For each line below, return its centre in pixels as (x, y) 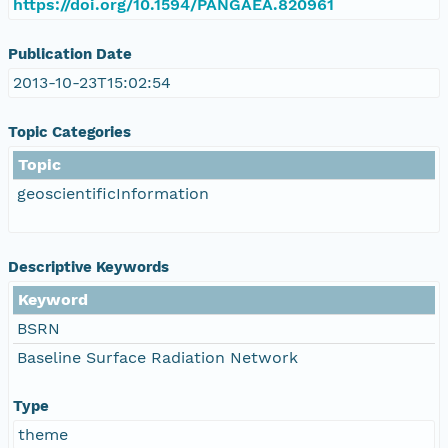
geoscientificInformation (113, 193)
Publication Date (70, 53)
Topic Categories (69, 131)
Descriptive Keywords (88, 266)
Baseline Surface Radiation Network (157, 357)
